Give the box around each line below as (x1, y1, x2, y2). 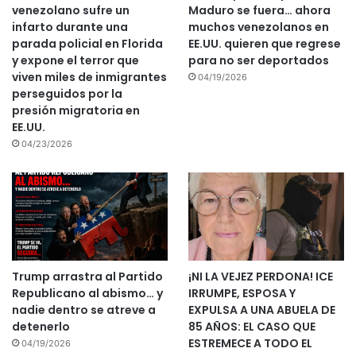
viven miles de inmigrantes (12, 69, 167, 86)
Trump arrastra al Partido (12, 269, 163, 285)
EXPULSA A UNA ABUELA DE (188, 302, 335, 319)
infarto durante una (12, 19, 128, 36)
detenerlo (12, 319, 70, 335)
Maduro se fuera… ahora (188, 2, 331, 19)
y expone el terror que (12, 52, 139, 69)
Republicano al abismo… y (12, 285, 163, 302)
